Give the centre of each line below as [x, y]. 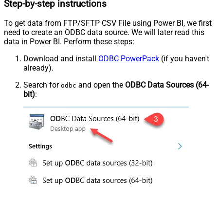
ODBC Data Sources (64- [167, 85]
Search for [42, 85]
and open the [101, 85]
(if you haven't [184, 59]
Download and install [61, 59]
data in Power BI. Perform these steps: [69, 42]
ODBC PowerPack [129, 59]
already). [38, 68]
